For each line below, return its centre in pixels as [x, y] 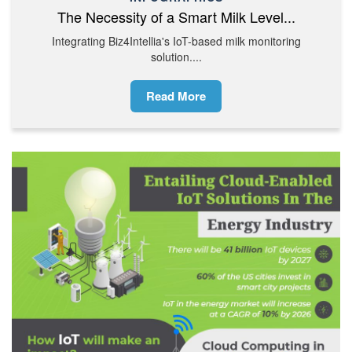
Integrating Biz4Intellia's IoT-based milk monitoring [176, 40]
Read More [176, 95]
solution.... [176, 56]
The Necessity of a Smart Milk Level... [176, 16]
